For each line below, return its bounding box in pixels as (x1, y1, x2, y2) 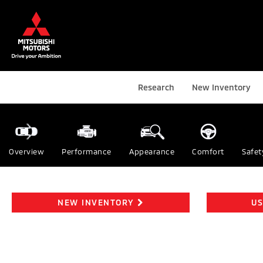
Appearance (129, 146, 174, 156)
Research (138, 82, 174, 92)
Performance (62, 146, 112, 156)
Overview (9, 146, 44, 156)
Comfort (192, 146, 224, 156)
